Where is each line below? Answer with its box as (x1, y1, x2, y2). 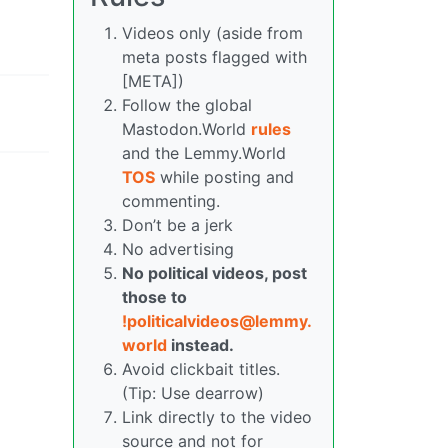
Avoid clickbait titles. (122, 358, 280, 379)
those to (122, 286, 187, 307)
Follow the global (122, 94, 252, 115)
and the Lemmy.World (122, 142, 286, 163)
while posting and (155, 166, 294, 187)
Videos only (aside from (122, 22, 303, 43)
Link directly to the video (122, 406, 312, 427)
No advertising (122, 238, 234, 259)
